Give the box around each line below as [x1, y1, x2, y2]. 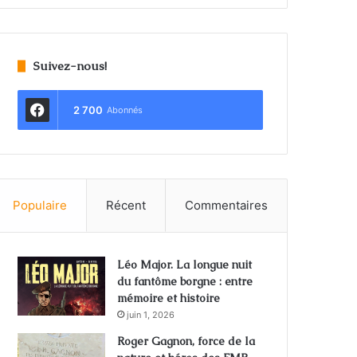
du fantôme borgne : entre [117, 274, 253, 289]
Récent [106, 198, 147, 214]
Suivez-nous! [33, 58, 108, 74]
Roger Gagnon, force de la [117, 334, 256, 349]
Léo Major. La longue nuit [117, 257, 253, 273]
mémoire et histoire [117, 291, 221, 306]
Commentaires [185, 198, 269, 214]
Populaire [13, 198, 68, 214]
